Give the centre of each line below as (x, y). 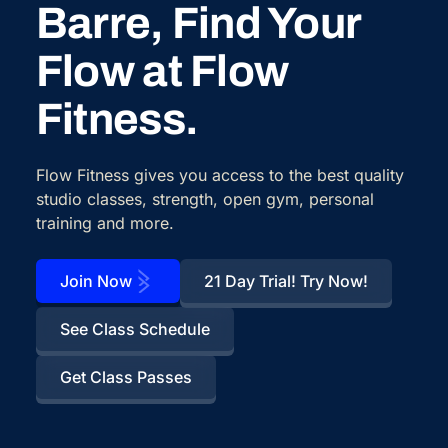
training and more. (104, 223)
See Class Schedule (134, 329)
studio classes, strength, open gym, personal (204, 199)
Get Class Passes (125, 377)
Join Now (95, 281)
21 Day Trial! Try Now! (285, 281)
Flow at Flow (162, 71)
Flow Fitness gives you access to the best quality (219, 175)
